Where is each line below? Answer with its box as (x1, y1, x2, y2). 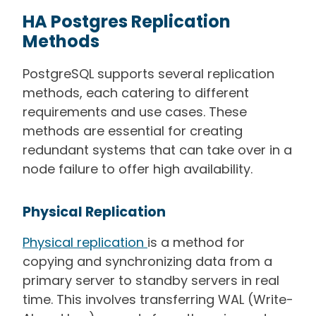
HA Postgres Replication (23, 10, 231, 34)
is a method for (147, 233, 245, 252)
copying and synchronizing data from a (23, 253, 272, 271)
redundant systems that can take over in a (23, 141, 292, 159)
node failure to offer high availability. (23, 160, 253, 178)
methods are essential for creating (23, 122, 243, 140)
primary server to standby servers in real (23, 272, 279, 290)
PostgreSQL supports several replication (23, 65, 274, 83)
